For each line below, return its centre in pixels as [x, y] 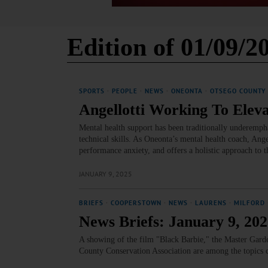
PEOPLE [125, 91]
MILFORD [249, 203]
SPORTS [92, 91]
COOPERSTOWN [136, 203]
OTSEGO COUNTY [238, 91]
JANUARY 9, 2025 [106, 174]
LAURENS [211, 203]
